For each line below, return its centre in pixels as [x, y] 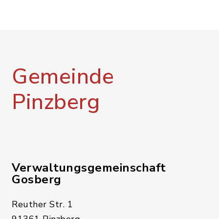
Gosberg [37, 179]
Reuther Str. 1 [42, 204]
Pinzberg [56, 102]
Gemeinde [63, 77]
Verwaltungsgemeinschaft [89, 168]
